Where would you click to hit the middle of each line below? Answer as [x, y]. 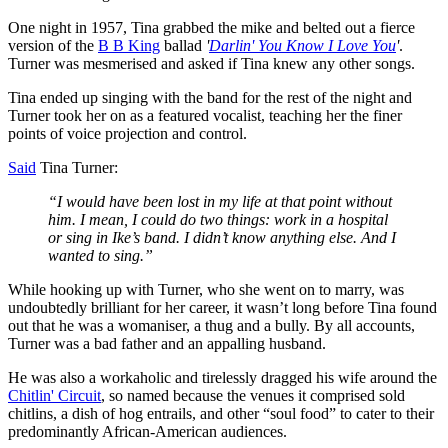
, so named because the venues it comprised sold [253, 395]
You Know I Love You [327, 45]
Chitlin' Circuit [54, 395]
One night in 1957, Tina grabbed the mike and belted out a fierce [211, 27]
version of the [53, 45]
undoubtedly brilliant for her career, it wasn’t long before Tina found [222, 307]
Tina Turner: [77, 167]
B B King [129, 45]
